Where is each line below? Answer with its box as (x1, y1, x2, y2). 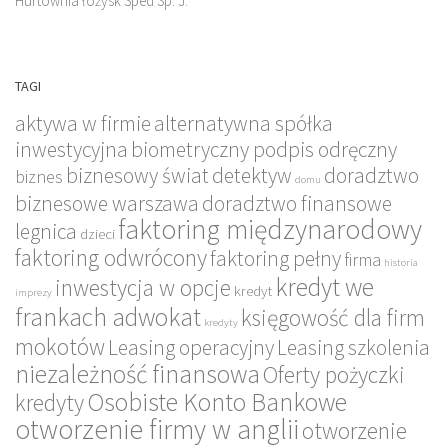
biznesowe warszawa (15, 189, 199, 217)
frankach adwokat (15, 300, 201, 333)
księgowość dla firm (241, 302, 425, 332)
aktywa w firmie (15, 109, 151, 137)
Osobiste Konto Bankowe (87, 385, 347, 418)
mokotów (15, 331, 105, 361)
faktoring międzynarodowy (118, 211, 422, 247)
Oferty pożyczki (263, 359, 405, 389)
